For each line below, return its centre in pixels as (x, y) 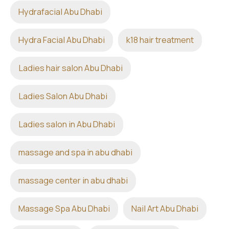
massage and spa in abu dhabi (75, 152)
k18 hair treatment (160, 40)
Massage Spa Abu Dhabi (64, 209)
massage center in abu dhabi (73, 180)
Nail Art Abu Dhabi (165, 209)
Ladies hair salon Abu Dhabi (71, 68)
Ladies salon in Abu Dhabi (67, 124)
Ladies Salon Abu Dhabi (63, 96)
